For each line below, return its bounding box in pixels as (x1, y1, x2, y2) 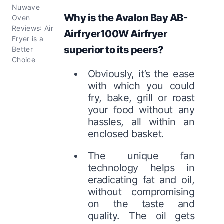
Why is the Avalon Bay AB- (63, 11, 188, 24)
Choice (12, 55, 36, 64)
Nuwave (12, 2, 40, 11)
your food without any (87, 103, 195, 116)
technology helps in (87, 161, 195, 174)
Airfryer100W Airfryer (63, 27, 167, 40)
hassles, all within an (87, 115, 195, 128)
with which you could (87, 79, 195, 92)
